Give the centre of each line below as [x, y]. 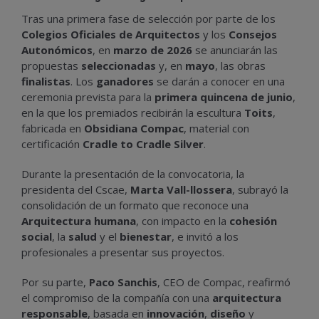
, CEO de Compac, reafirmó [224, 282]
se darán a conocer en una [219, 81]
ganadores [125, 81]
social [37, 236]
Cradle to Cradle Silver [143, 143]
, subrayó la [260, 189]
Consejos [253, 34]
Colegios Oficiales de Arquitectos [111, 34]
